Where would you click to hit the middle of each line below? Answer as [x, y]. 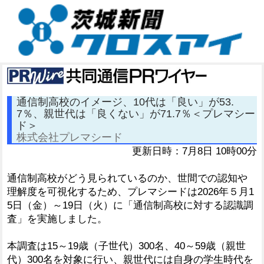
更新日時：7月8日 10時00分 [194, 151]
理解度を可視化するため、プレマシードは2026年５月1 [131, 192]
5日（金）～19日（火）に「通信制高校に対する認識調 [130, 205]
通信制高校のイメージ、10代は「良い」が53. [125, 101]
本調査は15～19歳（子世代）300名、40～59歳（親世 [126, 246]
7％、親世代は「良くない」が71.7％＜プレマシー [136, 113]
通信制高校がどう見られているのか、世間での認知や [127, 178]
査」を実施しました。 [57, 219]
